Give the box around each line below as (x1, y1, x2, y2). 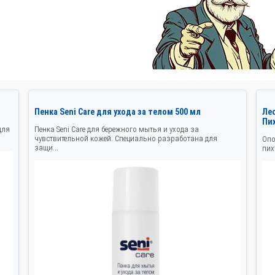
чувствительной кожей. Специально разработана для (34, 134, 217, 144)
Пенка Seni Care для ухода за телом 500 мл (34, 107, 201, 117)
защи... (34, 143, 58, 153)
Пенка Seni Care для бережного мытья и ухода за (34, 125, 199, 134)
